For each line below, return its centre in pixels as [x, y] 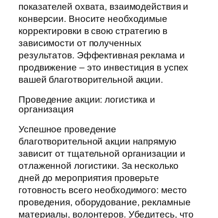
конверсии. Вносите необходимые [93, 19]
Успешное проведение [68, 129]
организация [46, 109]
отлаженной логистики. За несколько [99, 166]
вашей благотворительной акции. [91, 80]
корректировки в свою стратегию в [93, 31]
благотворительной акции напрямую [97, 142]
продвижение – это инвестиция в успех [104, 68]
